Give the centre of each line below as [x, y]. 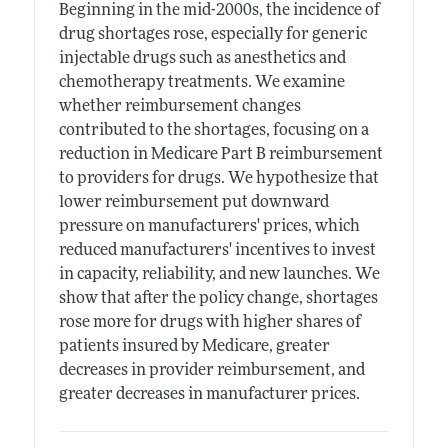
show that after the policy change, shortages [218, 299]
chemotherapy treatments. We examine [201, 83]
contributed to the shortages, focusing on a [213, 131]
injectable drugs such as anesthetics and [202, 59]
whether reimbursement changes [179, 107]
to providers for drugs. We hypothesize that [218, 179]
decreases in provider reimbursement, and [211, 371]
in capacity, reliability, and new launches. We [219, 275]
